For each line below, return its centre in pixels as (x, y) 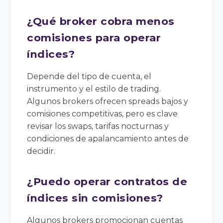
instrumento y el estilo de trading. (94, 89)
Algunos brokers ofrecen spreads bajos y (108, 101)
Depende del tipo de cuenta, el (89, 76)
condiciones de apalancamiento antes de (108, 138)
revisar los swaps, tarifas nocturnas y (98, 126)
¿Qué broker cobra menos (101, 21)
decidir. (41, 151)
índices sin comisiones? (95, 198)
